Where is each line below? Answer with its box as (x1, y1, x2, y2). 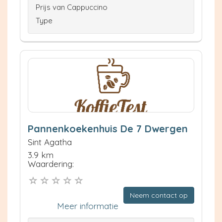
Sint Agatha (28, 137, 72, 147)
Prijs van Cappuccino (36, 2, 108, 12)
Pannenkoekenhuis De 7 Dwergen (28, 122, 188, 135)
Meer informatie (57, 200, 118, 211)
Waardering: (28, 159, 74, 169)
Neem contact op (130, 190, 188, 200)
